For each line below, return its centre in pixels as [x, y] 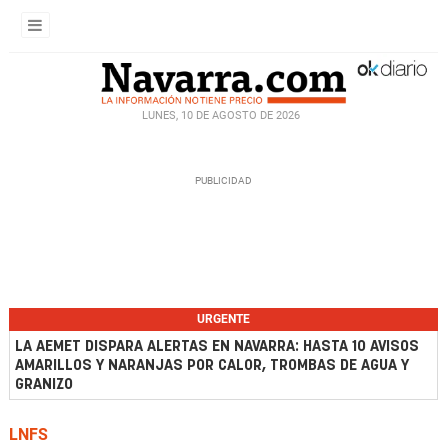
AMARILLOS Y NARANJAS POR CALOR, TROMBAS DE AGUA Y [212, 365]
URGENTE [223, 319]
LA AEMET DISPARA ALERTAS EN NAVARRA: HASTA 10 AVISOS [217, 346]
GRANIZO [44, 384]
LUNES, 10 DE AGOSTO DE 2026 [221, 115]
